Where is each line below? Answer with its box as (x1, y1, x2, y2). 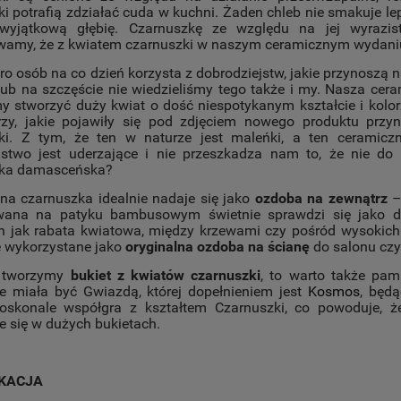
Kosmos (307, 283, 360, 301)
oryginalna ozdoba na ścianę (125, 238, 310, 256)
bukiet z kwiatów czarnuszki (70, 267, 261, 285)
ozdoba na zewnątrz (254, 190, 388, 208)
